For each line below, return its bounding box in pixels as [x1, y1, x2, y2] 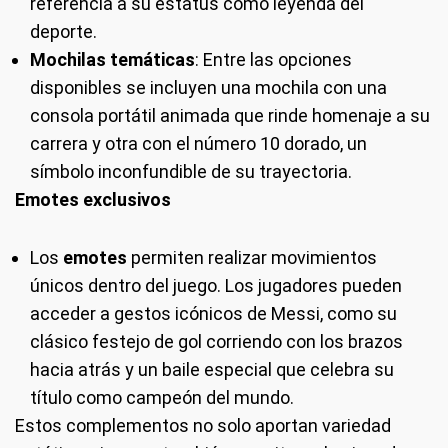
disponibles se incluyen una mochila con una [30, 77, 387, 99]
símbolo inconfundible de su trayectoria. [30, 161, 352, 183]
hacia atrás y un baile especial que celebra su [30, 359, 394, 381]
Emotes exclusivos [15, 189, 171, 211]
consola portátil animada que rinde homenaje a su [30, 105, 430, 127]
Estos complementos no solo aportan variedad [15, 415, 391, 437]
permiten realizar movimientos [127, 247, 377, 269]
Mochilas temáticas [30, 49, 195, 71]
